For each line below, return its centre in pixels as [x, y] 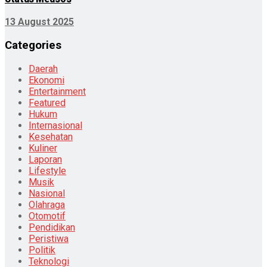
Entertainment [57, 91]
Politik [42, 250]
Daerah [43, 69]
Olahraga [47, 204]
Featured [47, 103]
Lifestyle [47, 170]
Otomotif [47, 216]
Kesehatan [51, 136]
